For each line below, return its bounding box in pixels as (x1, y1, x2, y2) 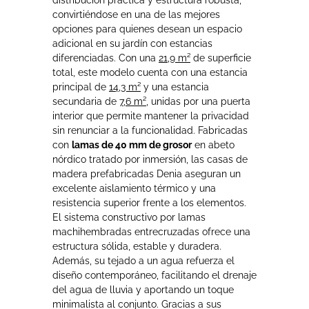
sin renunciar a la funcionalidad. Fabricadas (52, 124, 248, 136)
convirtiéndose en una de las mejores (52, 8, 220, 20)
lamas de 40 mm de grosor (72, 139, 192, 150)
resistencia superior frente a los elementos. (52, 197, 246, 208)
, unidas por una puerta (146, 95, 250, 107)
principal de (52, 81, 109, 92)
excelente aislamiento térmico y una (52, 182, 216, 194)
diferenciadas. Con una (52, 52, 159, 63)
